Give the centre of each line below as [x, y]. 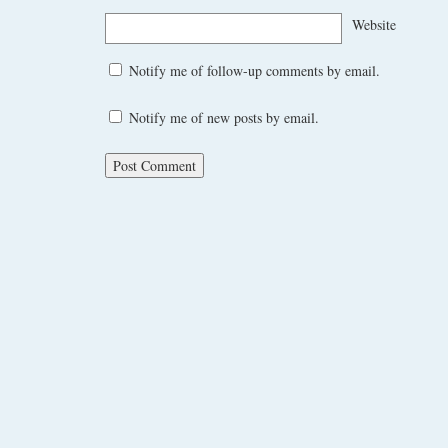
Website [374, 24]
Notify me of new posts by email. [224, 118]
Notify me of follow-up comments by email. [254, 71]
